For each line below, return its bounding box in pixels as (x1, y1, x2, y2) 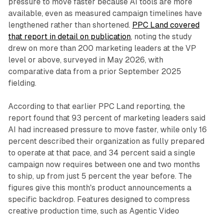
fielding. (8, 78, 36, 88)
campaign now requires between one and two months (8, 159, 200, 169)
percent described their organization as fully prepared (8, 136, 204, 146)
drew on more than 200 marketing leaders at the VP (8, 43, 196, 53)
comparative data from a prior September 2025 (8, 66, 181, 76)
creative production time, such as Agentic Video (8, 206, 179, 216)
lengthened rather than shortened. (8, 20, 132, 30)
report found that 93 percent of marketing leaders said (8, 113, 205, 123)
